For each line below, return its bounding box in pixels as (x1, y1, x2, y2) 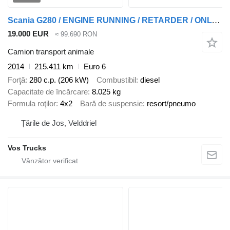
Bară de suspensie (80, 99, 143, 108)
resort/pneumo (147, 99, 196, 108)
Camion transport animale (8, 47, 94, 56)
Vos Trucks (8, 143, 46, 152)
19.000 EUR (8, 29, 49, 39)
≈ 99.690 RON (55, 30, 97, 39)
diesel (140, 75, 160, 85)
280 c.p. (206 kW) (29, 75, 89, 85)
